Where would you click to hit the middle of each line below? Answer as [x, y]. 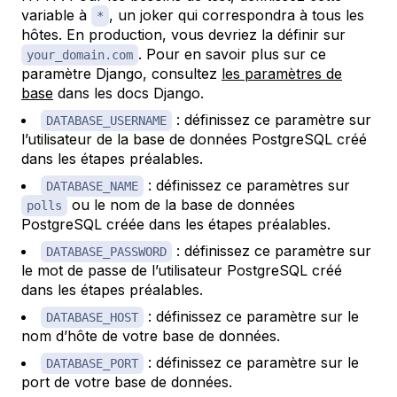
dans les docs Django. [128, 93]
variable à [56, 16]
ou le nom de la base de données [181, 205]
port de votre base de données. [127, 382]
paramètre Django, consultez [121, 74]
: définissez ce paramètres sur [247, 186]
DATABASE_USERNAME [106, 121]
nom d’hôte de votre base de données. [151, 336]
